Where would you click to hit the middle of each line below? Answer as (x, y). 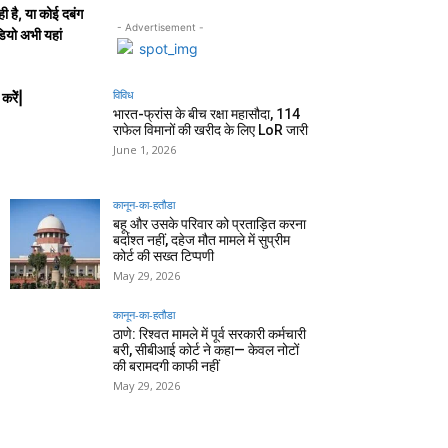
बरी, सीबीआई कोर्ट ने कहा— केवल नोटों (206, 350)
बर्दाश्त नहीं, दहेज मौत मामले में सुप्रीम (201, 240)
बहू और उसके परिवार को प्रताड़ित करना (209, 224)
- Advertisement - (160, 27)
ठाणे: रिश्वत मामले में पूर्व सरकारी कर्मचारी (209, 334)
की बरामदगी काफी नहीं (166, 366)
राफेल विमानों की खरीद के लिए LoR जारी (210, 130)
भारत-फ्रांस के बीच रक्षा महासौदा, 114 (206, 114)
